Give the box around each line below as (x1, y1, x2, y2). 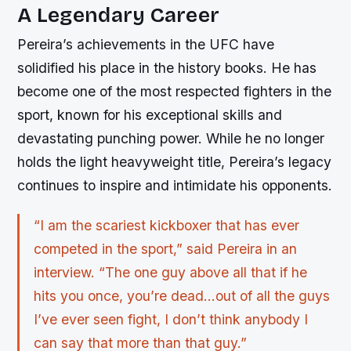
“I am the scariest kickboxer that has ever (33, 217, 299, 234)
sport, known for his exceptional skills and (17, 107, 283, 124)
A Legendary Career (17, 2, 220, 28)
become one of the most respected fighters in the (17, 83, 332, 100)
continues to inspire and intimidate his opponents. (17, 177, 333, 194)
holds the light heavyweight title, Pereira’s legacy (17, 154, 332, 171)
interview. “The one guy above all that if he (33, 264, 307, 281)
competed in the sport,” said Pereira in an (33, 241, 297, 258)
